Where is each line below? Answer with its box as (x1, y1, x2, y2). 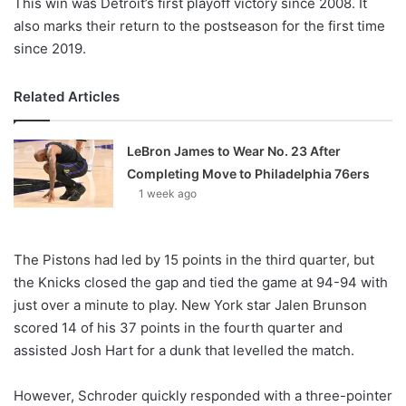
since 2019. (14, 40, 86, 58)
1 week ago (139, 187, 198, 201)
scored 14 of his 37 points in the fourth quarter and (14, 319, 343, 337)
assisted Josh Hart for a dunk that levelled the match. (14, 342, 354, 360)
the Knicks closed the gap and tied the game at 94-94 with (14, 274, 388, 292)
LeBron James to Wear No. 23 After (127, 143, 342, 159)
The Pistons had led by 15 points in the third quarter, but (14, 251, 374, 269)
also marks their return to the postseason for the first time (14, 17, 385, 35)
